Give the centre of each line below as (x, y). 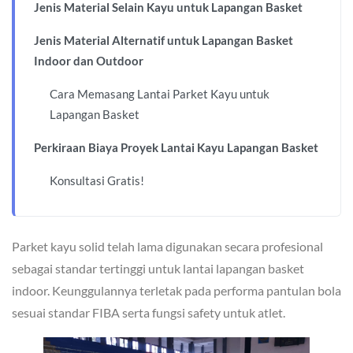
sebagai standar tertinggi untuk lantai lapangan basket (158, 268)
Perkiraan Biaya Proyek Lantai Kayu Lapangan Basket (176, 147)
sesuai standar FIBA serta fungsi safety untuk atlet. (149, 312)
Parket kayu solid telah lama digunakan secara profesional (167, 246)
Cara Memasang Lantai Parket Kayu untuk (160, 93)
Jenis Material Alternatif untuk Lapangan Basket (163, 40)
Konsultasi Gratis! (97, 180)
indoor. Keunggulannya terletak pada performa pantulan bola (176, 290)
